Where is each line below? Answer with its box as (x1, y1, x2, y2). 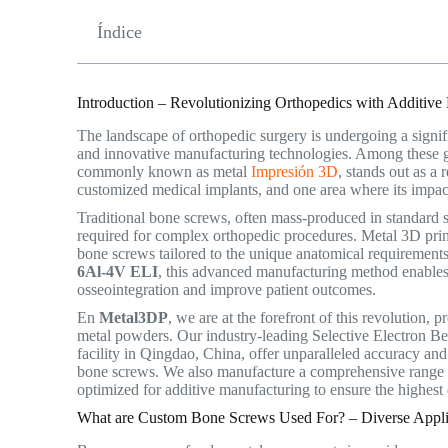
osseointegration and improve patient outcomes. (77, 280, 385, 298)
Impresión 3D (251, 162, 339, 180)
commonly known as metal (77, 162, 252, 180)
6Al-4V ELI (77, 262, 159, 280)
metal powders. (77, 326, 174, 344)
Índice (97, 22, 143, 42)
